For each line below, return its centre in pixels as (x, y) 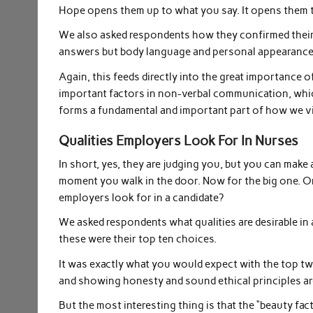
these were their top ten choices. (138, 239)
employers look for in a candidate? (141, 197)
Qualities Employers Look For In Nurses (179, 141)
